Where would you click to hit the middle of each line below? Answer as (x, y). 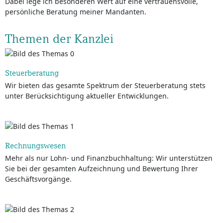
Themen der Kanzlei (59, 39)
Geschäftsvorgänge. (38, 179)
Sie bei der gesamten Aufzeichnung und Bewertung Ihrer (102, 168)
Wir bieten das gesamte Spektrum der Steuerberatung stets (105, 85)
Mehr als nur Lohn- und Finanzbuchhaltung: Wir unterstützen (109, 158)
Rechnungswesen (35, 146)
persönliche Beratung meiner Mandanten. (76, 12)
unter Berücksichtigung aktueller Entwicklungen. (87, 96)
